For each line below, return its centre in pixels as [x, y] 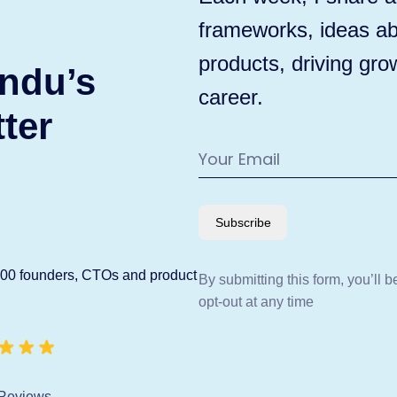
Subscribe [243, 223]
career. [231, 97]
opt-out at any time [256, 302]
